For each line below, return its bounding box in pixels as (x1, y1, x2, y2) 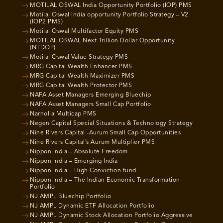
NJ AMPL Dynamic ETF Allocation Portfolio (30, 203, 154, 209)
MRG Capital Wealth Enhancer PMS (30, 64, 132, 70)
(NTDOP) (30, 45, 56, 51)
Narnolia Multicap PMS (30, 111, 97, 117)
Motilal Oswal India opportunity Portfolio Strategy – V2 (30, 12, 189, 18)
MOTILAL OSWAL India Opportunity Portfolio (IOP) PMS (30, 2, 192, 8)
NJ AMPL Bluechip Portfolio (30, 194, 111, 200)
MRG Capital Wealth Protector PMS (30, 83, 132, 89)
